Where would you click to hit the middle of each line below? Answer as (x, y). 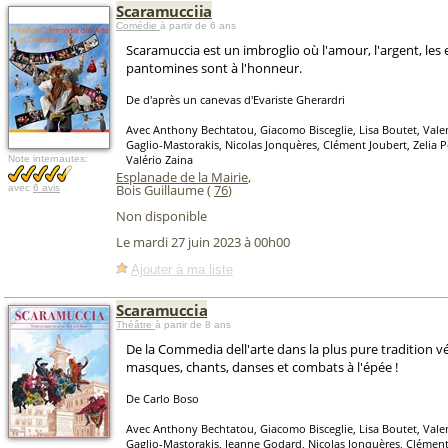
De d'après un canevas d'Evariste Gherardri (235, 99)
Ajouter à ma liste (182, 269)
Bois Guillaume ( (165, 190)
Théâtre (135, 324)
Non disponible (161, 216)
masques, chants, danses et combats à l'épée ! (262, 367)
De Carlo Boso (162, 398)
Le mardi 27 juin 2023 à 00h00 (203, 242)
